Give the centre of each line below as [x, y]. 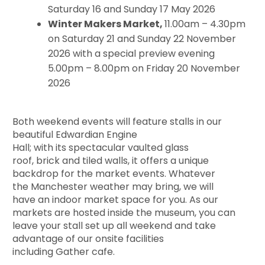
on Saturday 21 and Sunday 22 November [143, 38]
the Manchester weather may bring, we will [113, 186]
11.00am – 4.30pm [205, 24]
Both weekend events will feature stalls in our [117, 121]
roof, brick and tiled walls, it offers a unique [111, 160]
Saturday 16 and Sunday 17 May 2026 [132, 9]
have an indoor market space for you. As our [116, 199]
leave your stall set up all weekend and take [114, 225]
